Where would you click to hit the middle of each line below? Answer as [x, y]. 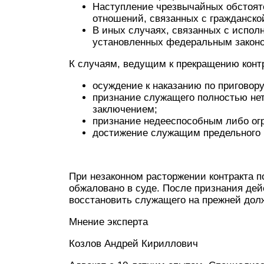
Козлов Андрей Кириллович [133, 244]
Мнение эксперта [108, 222]
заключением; [125, 109]
